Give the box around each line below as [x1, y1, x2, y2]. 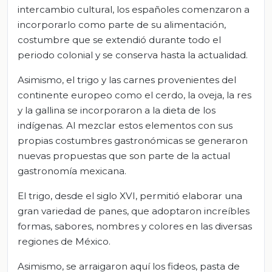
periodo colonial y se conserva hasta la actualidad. [18, 49, 248, 61]
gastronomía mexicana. [18, 165, 126, 177]
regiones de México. [18, 236, 110, 248]
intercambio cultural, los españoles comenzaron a [18, 4, 250, 16]
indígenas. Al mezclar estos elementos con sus [18, 120, 233, 132]
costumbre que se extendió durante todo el [18, 34, 221, 46]
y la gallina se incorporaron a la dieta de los [18, 104, 216, 117]
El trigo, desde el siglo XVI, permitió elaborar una [18, 190, 242, 202]
